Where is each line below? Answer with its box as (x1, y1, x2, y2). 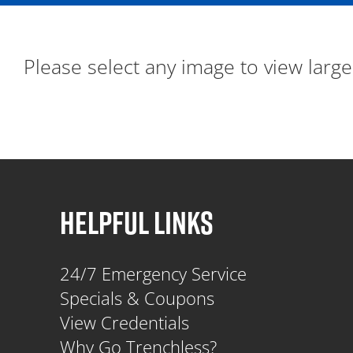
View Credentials (59, 310, 189, 334)
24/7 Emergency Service (59, 261, 247, 285)
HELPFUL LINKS (59, 199, 214, 244)
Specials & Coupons (59, 285, 214, 310)
